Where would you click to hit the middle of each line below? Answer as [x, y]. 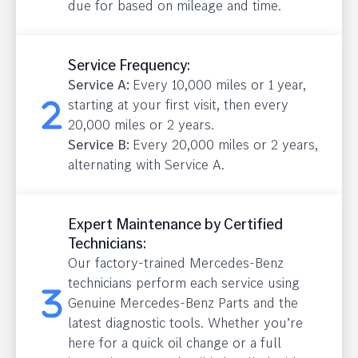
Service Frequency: [129, 65]
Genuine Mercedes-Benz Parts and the [183, 302]
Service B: [100, 144]
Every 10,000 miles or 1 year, [219, 84]
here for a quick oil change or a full [175, 342]
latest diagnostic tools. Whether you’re [185, 322]
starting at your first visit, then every [178, 104]
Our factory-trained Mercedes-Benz [176, 263]
